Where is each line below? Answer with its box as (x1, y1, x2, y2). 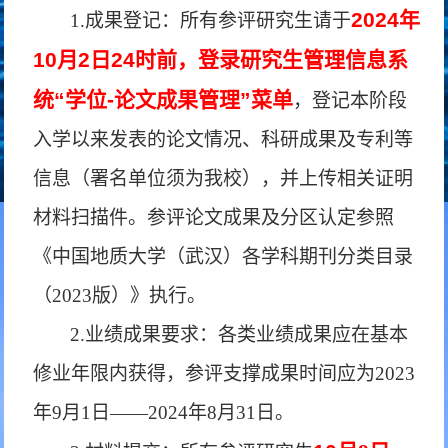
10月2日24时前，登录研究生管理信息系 (33, 48, 409, 71)
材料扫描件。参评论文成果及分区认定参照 (33, 207, 395, 228)
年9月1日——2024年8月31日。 (33, 402, 295, 423)
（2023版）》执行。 (33, 285, 207, 306)
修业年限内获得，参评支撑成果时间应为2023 (33, 363, 416, 384)
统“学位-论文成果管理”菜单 (33, 88, 294, 111)
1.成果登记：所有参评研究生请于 (70, 10, 352, 31)
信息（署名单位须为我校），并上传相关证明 (33, 168, 414, 189)
